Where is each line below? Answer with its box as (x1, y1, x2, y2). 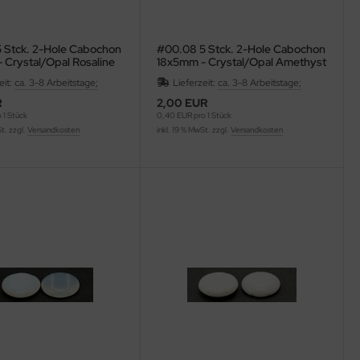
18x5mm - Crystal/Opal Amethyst (156, 54, 326, 69)
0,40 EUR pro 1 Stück (156, 109, 231, 121)
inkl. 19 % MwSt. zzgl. (156, 124, 231, 135)
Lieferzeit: (172, 76, 218, 89)
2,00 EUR (156, 95, 208, 110)
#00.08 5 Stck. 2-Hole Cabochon (156, 41, 325, 56)
